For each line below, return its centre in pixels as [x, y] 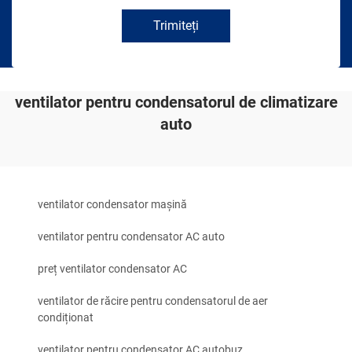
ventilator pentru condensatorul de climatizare [176, 103]
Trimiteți [176, 26]
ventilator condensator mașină [112, 205]
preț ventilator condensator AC [112, 269]
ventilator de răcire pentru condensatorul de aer [153, 301]
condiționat [66, 318]
